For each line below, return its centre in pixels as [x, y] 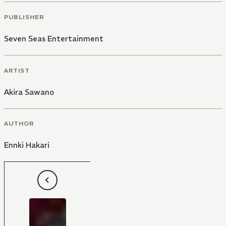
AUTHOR [19, 124]
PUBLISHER [24, 17]
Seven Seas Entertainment [54, 38]
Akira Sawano [29, 92]
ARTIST [17, 70]
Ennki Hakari [27, 145]
